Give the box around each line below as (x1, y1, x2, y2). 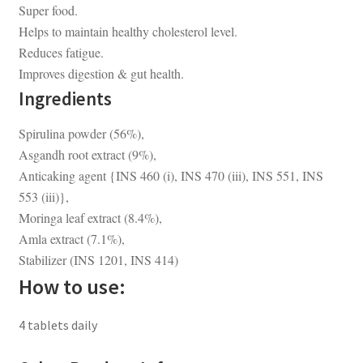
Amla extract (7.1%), (18, 230, 125, 248)
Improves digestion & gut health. (18, 65, 184, 83)
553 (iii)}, (18, 188, 73, 206)
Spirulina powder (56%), (18, 125, 144, 143)
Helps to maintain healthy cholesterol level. (18, 23, 237, 41)
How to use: (18, 274, 126, 301)
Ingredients (18, 88, 112, 111)
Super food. (18, 2, 78, 19)
